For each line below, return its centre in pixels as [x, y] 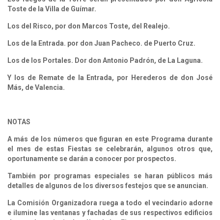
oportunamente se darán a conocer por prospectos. [92, 158]
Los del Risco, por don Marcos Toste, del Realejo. [89, 26]
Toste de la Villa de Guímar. [52, 9]
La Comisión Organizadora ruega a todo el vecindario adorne [110, 203]
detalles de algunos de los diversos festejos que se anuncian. [108, 185]
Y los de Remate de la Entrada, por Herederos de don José [110, 77]
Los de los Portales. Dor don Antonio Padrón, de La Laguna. [105, 60]
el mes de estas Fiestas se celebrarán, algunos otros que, [110, 149]
